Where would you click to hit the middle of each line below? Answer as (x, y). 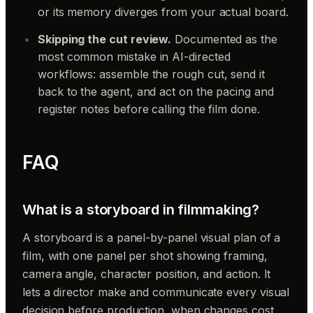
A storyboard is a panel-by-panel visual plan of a (152, 237)
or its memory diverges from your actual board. (163, 12)
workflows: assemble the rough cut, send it (151, 74)
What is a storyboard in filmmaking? (141, 209)
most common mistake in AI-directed (134, 56)
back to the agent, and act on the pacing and (156, 91)
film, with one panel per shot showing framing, (145, 255)
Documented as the (224, 39)
